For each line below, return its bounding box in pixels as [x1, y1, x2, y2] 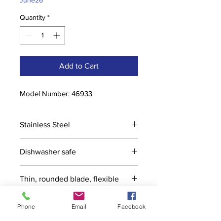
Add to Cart [59, 62, 99, 71]
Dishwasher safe [20, 147, 76, 156]
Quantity [20, 13, 45, 22]
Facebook [117, 202, 146, 210]
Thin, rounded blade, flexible [20, 175, 119, 184]
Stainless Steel [20, 120, 70, 129]
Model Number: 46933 [20, 89, 92, 98]
